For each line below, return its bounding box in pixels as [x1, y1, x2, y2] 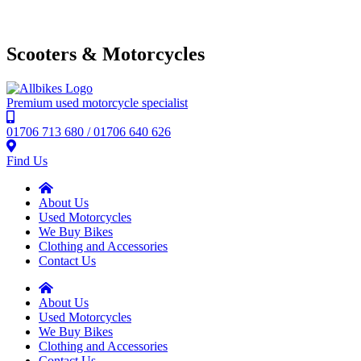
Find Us [6, 153, 48, 168]
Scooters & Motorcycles [6, 43, 205, 64]
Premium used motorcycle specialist [6, 95, 188, 110]
